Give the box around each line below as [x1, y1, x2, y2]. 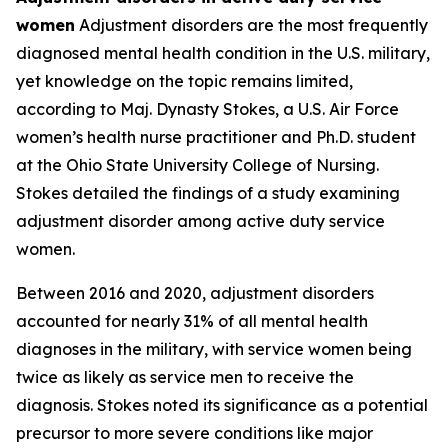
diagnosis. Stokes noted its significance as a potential [16, 395, 428, 415]
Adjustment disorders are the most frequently [75, 15, 428, 35]
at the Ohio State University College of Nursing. [16, 155, 379, 175]
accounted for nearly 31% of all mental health [16, 311, 368, 331]
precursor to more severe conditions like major [16, 423, 373, 443]
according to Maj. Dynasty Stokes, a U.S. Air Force [16, 99, 399, 119]
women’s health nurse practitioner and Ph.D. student [16, 127, 416, 147]
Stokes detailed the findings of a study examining [16, 183, 400, 203]
